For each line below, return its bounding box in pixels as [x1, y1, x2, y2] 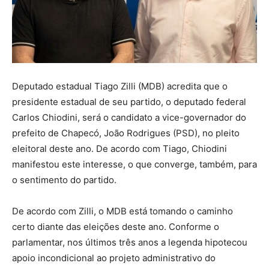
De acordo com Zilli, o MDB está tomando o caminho [12, 205, 233, 217]
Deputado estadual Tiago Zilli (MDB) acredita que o [12, 80, 228, 92]
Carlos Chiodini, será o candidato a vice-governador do [12, 112, 246, 124]
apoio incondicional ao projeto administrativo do [12, 252, 216, 264]
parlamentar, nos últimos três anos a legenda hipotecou [12, 237, 247, 249]
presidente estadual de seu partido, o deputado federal [12, 96, 246, 108]
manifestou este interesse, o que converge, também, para [12, 159, 257, 171]
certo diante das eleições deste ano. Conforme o [12, 221, 219, 233]
